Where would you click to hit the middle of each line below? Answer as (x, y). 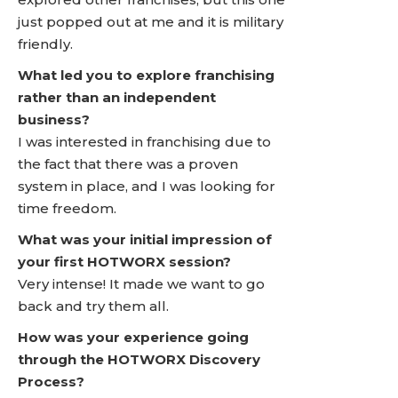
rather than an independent (117, 97)
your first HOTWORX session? (124, 262)
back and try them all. (93, 306)
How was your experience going (133, 337)
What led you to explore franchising (146, 75)
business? (54, 119)
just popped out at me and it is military (151, 22)
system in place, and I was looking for (147, 186)
